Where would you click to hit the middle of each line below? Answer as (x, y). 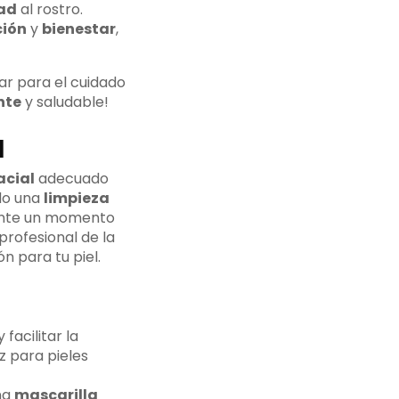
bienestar (78, 29)
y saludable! (65, 102)
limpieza (76, 199)
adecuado (71, 179)
